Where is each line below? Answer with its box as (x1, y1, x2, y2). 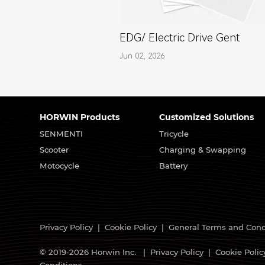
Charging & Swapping (159, 144, 246, 154)
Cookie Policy (105, 222, 157, 232)
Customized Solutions (159, 112, 254, 123)
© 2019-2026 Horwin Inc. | (40, 247, 151, 257)
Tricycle (159, 128, 189, 138)
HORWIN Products (40, 112, 120, 123)
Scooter (40, 144, 69, 154)
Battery (159, 160, 188, 170)
